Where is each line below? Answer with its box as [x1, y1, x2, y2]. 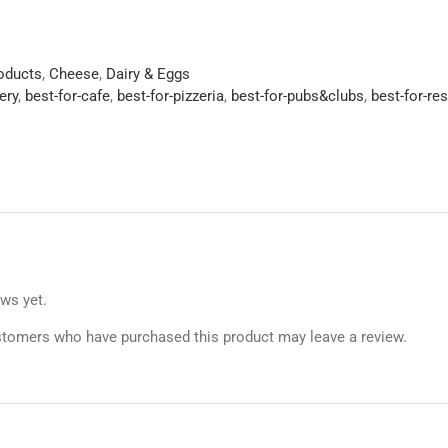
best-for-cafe [25, 87, 110, 105]
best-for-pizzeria [117, 87, 224, 105]
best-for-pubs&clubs [231, 87, 364, 105]
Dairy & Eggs [106, 65, 190, 83]
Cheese [49, 65, 99, 83]
